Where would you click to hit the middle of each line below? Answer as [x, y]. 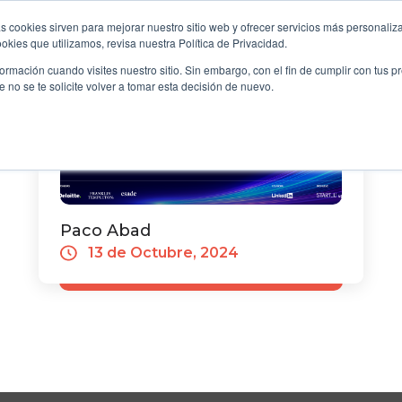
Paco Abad [105, 231]
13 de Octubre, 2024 [163, 252]
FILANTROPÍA [170, 44]
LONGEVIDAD [293, 44]
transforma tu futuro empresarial [180, 12]
